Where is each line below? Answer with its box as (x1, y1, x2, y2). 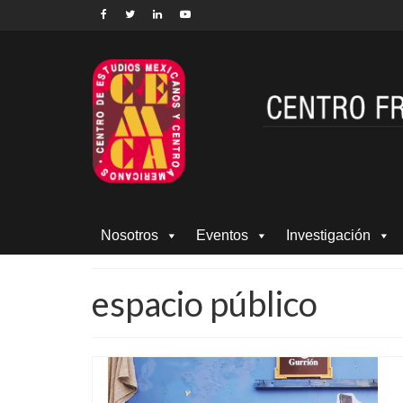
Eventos (196, 227, 248, 243)
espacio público (92, 282, 318, 324)
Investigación (286, 227, 371, 243)
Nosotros (101, 227, 158, 243)
